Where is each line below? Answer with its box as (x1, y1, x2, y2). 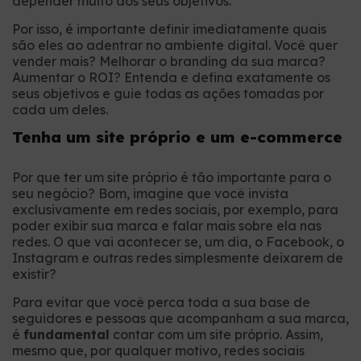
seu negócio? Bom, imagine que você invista (12, 185, 288, 202)
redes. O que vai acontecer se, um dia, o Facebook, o (12, 234, 344, 251)
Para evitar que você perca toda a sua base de (12, 294, 310, 311)
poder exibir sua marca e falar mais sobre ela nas (12, 218, 322, 234)
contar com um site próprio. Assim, (110, 326, 323, 343)
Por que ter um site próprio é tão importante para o (12, 169, 331, 186)
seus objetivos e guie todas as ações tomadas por (12, 85, 324, 102)
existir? (12, 266, 56, 283)
